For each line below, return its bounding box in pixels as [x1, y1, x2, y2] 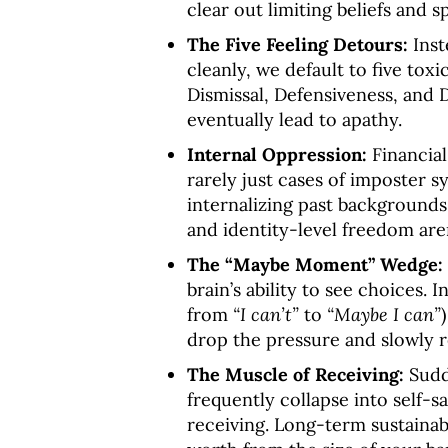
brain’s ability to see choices [187, 278, 423, 301]
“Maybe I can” [327, 303, 441, 326]
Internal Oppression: [187, 143, 367, 166]
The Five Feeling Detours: [187, 33, 408, 56]
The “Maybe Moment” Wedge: [187, 253, 443, 276]
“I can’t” [233, 303, 299, 326]
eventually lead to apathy [187, 108, 398, 131]
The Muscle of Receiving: [187, 363, 404, 386]
